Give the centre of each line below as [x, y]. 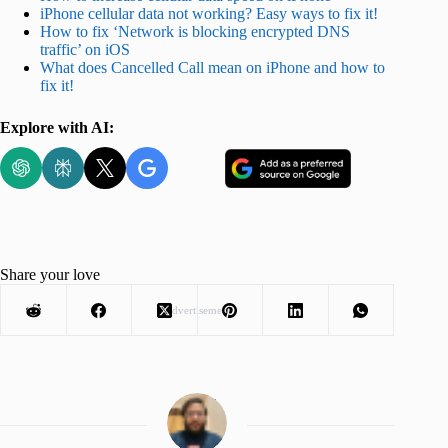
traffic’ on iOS [85, 49]
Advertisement [197, 310]
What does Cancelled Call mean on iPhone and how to [212, 67]
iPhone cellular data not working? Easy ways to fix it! [209, 13]
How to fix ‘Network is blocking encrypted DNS [195, 31]
